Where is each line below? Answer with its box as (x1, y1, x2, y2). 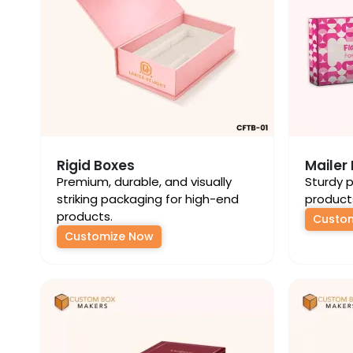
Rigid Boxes (57, 156, 135, 175)
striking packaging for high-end (57, 191, 239, 207)
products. (57, 208, 113, 225)
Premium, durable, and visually (57, 173, 232, 190)
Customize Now (65, 229, 154, 244)
